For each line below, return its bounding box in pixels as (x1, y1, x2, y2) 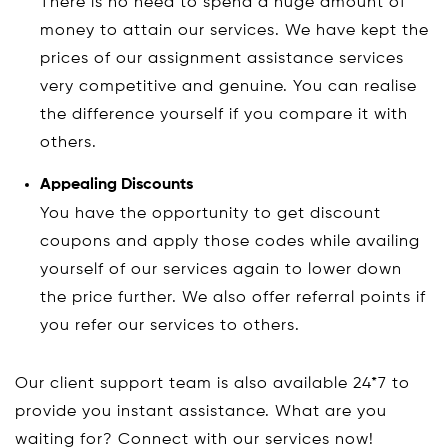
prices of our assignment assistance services (40, 50, 404, 67)
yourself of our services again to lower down (40, 261, 402, 278)
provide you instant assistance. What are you (15, 403, 387, 420)
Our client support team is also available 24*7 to (15, 375, 410, 392)
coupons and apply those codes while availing (40, 233, 420, 250)
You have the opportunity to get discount (40, 205, 381, 222)
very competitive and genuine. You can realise (40, 78, 417, 95)
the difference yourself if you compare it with (40, 106, 408, 123)
